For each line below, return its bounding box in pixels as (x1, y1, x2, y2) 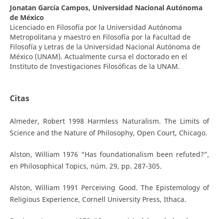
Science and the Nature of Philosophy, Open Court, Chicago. (9, 128, 207, 138)
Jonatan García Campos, (9, 3, 92, 13)
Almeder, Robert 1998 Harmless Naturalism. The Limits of (9, 116, 210, 126)
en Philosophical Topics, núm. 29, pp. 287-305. (9, 161, 162, 171)
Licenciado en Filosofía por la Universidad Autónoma (9, 22, 182, 32)
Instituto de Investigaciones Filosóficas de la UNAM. (9, 62, 180, 71)
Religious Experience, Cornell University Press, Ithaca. (9, 195, 186, 204)
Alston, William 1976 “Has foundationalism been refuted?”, (9, 150, 210, 159)
